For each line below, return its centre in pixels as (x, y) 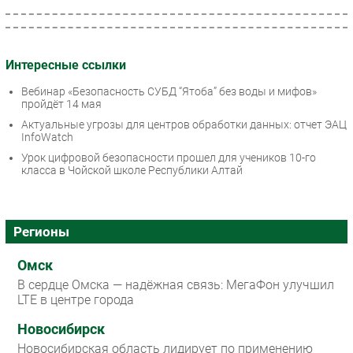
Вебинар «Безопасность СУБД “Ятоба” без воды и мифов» (169, 92)
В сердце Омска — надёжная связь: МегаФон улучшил (176, 285)
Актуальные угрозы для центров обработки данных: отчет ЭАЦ (184, 125)
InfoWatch (47, 137)
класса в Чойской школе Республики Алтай (132, 171)
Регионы (41, 232)
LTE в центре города (76, 300)
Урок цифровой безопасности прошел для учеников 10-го (169, 158)
